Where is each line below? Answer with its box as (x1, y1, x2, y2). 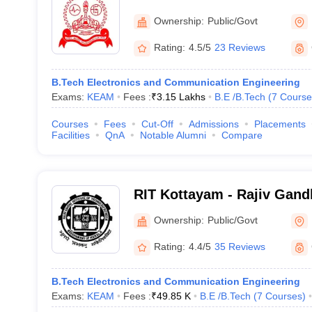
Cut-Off (141, 118, 173, 130)
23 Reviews (214, 42, 265, 53)
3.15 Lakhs (156, 91, 205, 102)
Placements (253, 118, 306, 130)
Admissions (188, 118, 239, 130)
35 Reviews (214, 241, 265, 252)
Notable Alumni (139, 130, 206, 141)
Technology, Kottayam (133, 205, 281, 220)
